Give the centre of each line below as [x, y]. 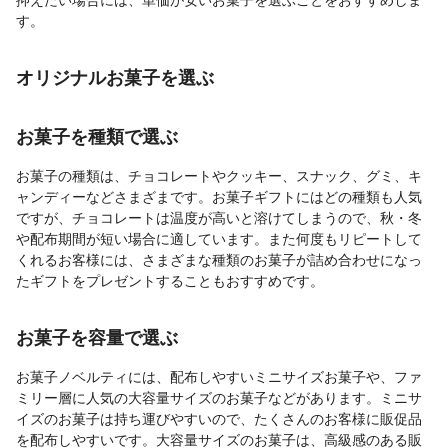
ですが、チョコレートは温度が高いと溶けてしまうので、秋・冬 [219, 217]
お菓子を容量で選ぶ [97, 337]
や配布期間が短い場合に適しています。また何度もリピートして [219, 238]
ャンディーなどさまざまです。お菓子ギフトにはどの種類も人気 [219, 196]
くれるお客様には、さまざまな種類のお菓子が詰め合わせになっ [219, 259]
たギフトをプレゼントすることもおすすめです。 [170, 280]
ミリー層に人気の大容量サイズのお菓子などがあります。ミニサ [219, 397]
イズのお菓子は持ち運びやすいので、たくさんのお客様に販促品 [219, 418]
